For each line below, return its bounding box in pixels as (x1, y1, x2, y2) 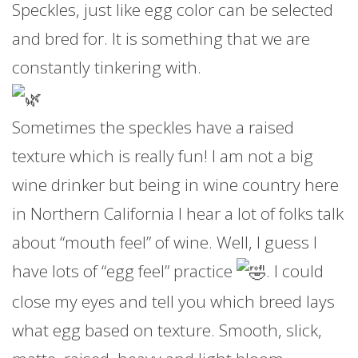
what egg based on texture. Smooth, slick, (12, 319, 322, 342)
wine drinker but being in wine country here (12, 173, 339, 196)
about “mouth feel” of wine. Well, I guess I (12, 230, 317, 253)
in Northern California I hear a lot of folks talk (12, 201, 344, 225)
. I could (266, 259, 324, 282)
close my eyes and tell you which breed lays (12, 290, 335, 313)
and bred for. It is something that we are (12, 27, 310, 50)
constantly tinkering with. (12, 56, 201, 79)
